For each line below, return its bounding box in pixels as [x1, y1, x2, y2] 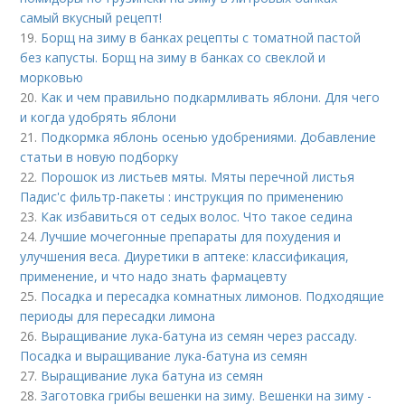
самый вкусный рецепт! [20, 9, 163, 26]
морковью [20, 69, 84, 86]
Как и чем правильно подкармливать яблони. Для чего [41, 89, 381, 106]
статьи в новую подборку [20, 148, 179, 165]
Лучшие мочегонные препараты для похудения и [41, 228, 342, 245]
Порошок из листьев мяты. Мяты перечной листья [41, 168, 355, 185]
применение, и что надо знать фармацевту [20, 268, 287, 285]
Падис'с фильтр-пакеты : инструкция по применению [20, 188, 344, 205]
